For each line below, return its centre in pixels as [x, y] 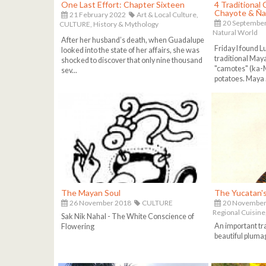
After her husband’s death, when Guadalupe [132, 40]
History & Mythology [126, 24]
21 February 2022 [97, 14]
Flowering [77, 227]
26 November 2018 [99, 202]
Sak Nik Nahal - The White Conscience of [127, 217]
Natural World [235, 32]
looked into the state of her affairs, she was [130, 50]
